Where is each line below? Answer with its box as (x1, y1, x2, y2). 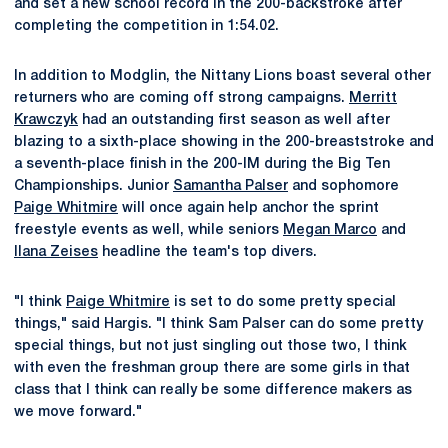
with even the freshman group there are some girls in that (14, 362, 410, 375)
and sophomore (288, 180, 399, 193)
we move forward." (14, 406, 142, 419)
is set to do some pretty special (170, 296, 396, 309)
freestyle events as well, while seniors (14, 224, 283, 237)
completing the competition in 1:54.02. (14, 20, 279, 33)
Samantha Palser (173, 180, 288, 193)
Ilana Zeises (14, 246, 98, 259)
